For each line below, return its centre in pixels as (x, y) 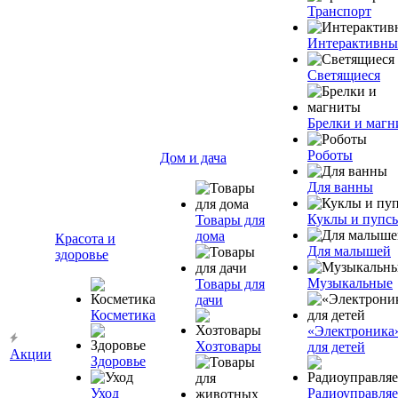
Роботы (330, 155)
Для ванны (340, 187)
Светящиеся (344, 75)
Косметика (123, 315)
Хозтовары (228, 346)
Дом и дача (193, 158)
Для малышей (349, 251)
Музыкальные (350, 283)
